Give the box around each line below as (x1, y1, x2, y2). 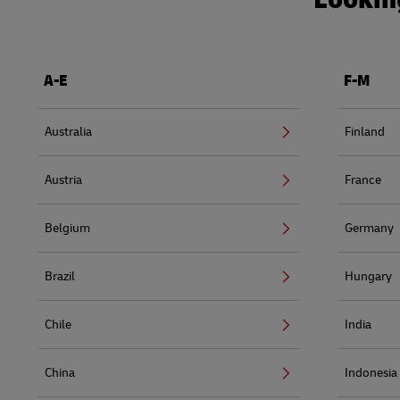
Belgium (45, 220, 90, 236)
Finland (345, 123, 385, 139)
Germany (345, 220, 394, 236)
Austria (45, 171, 82, 187)
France (345, 171, 381, 187)
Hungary (345, 268, 392, 284)
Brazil (45, 268, 75, 284)
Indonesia (345, 364, 397, 380)
